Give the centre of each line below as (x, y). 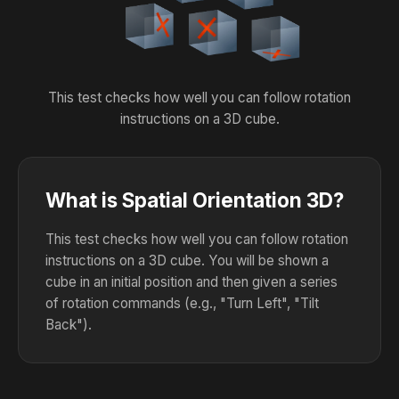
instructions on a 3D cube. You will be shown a (187, 260)
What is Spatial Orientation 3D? (195, 199)
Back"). (69, 324)
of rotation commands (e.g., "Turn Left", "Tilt (182, 303)
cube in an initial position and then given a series (191, 281)
